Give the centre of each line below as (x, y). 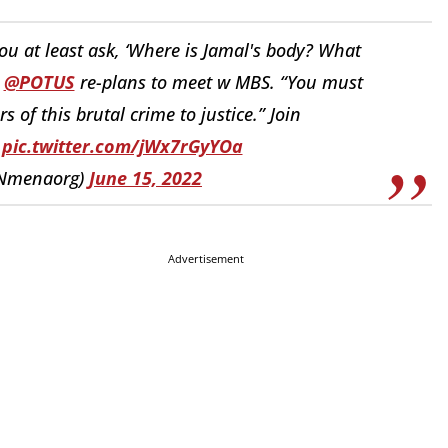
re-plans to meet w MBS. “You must (218, 81)
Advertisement (206, 259)
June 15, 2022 (145, 177)
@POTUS (39, 81)
